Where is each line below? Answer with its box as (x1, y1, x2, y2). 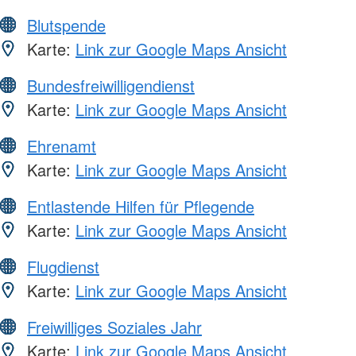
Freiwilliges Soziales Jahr (27, 315, 202, 339)
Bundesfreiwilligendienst (27, 74, 195, 98)
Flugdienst (27, 255, 99, 279)
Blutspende (27, 14, 106, 37)
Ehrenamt (27, 134, 96, 158)
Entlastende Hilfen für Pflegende (27, 195, 254, 219)
